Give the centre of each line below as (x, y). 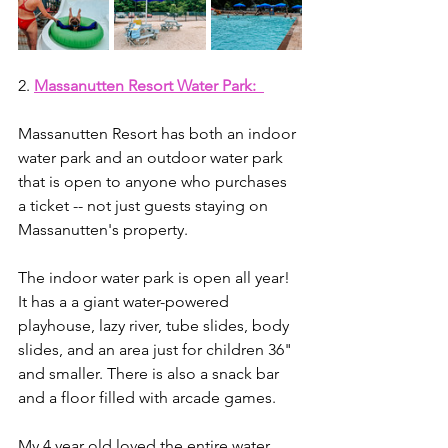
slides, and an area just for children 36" (157, 349)
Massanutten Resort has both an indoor (159, 133)
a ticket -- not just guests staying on (145, 205)
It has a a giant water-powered (125, 301)
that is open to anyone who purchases (154, 181)
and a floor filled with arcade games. (147, 397)
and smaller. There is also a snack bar (150, 373)
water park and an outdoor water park (152, 157)
